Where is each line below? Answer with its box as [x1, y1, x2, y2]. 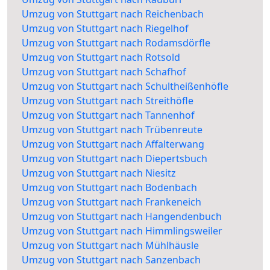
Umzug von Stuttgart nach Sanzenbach [22, 253, 201, 267]
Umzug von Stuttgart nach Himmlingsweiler [22, 224, 222, 238]
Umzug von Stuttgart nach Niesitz [22, 166, 176, 180]
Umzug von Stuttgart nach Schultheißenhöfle [22, 80, 228, 93]
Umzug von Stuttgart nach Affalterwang [22, 137, 204, 151]
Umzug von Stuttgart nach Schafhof [22, 65, 186, 79]
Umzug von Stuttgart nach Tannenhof [22, 108, 195, 122]
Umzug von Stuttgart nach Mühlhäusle [22, 239, 199, 253]
